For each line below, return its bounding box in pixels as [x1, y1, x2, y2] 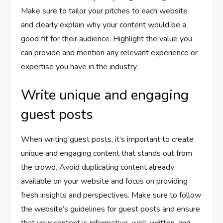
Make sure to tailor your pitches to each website [21, 5, 188, 17]
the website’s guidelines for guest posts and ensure [21, 204, 201, 215]
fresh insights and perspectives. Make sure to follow [21, 190, 202, 201]
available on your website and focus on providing [21, 176, 188, 187]
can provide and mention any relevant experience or [21, 47, 198, 59]
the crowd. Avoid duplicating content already [21, 162, 175, 173]
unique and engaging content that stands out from [21, 148, 193, 159]
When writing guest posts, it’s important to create [21, 134, 194, 145]
